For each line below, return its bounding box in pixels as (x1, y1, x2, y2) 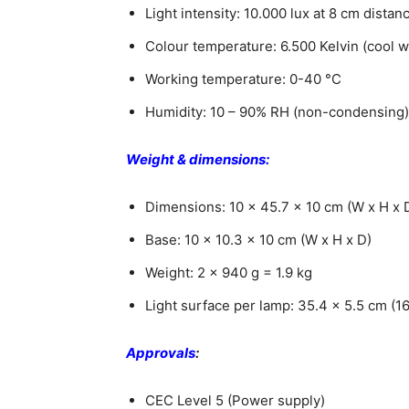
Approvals (126, 344, 195, 362)
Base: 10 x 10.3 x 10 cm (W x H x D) (145, 231, 372, 249)
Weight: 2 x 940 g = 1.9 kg (145, 264, 312, 282)
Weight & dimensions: (126, 151, 269, 169)
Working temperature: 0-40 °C (145, 70, 341, 89)
